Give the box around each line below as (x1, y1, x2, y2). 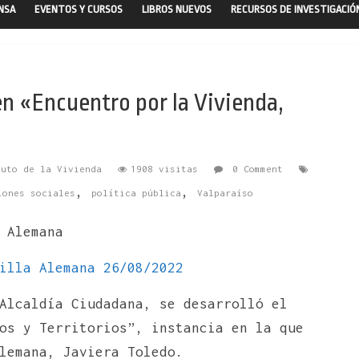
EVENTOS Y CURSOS (34, 2, 123, 15)
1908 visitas (131, 163, 198, 174)
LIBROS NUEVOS (142, 2, 212, 15)
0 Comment (227, 163, 283, 174)
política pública (91, 187, 181, 198)
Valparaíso (197, 187, 253, 198)
